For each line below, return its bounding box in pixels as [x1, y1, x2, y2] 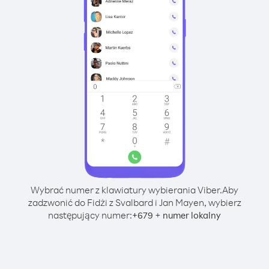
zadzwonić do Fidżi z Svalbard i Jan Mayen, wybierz [28, 196, 241, 208]
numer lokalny [163, 210, 221, 221]
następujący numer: [48, 209, 132, 221]
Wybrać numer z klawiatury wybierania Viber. [31, 184, 222, 196]
